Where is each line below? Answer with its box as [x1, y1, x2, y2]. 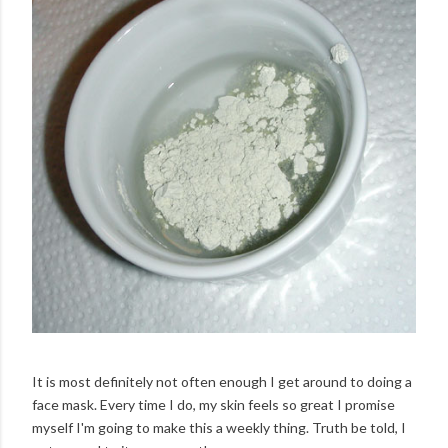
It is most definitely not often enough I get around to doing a [32, 373, 412, 391]
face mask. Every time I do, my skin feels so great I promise [32, 396, 395, 414]
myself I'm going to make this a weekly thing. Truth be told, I [32, 419, 406, 437]
